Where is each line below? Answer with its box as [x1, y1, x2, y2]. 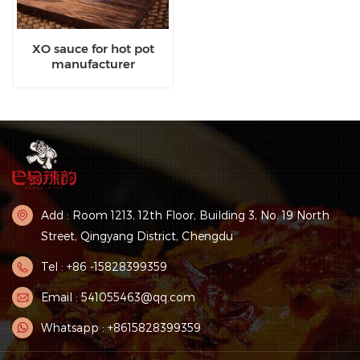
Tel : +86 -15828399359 [41, 260, 167, 274]
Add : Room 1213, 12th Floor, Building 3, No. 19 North [41, 208, 329, 223]
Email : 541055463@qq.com [41, 290, 195, 305]
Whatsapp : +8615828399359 [41, 321, 201, 335]
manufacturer [51, 55, 135, 72]
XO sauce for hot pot [31, 40, 154, 56]
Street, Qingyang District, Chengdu [41, 229, 233, 243]
